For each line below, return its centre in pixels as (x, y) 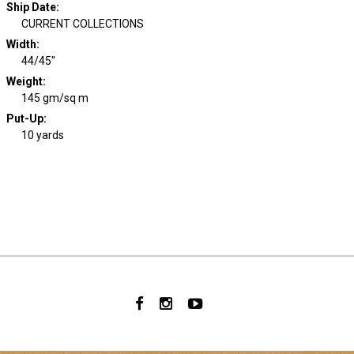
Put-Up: (26, 119)
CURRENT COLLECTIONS (83, 24)
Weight (24, 81)
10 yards (43, 135)
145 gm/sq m (55, 98)
